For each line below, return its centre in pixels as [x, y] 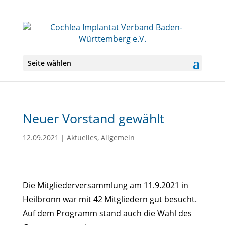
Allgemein [118, 137]
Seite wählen [49, 63]
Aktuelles [82, 137]
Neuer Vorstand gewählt [93, 118]
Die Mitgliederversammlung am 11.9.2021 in [105, 185]
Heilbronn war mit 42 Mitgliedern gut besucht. [109, 199]
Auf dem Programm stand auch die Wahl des [107, 213]
